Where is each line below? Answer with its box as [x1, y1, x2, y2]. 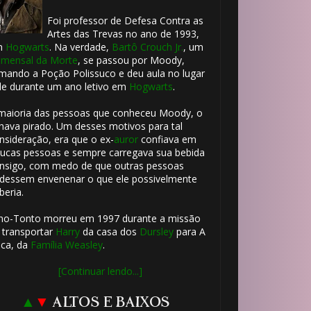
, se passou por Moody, [77, 53, 185, 67]
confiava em [137, 133, 196, 146]
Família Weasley [30, 238, 103, 251]
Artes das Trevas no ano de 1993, [47, 27, 199, 40]
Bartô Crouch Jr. [111, 40, 183, 53]
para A [173, 225, 205, 238]
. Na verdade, [49, 40, 112, 53]
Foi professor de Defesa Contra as [47, 14, 203, 27]
